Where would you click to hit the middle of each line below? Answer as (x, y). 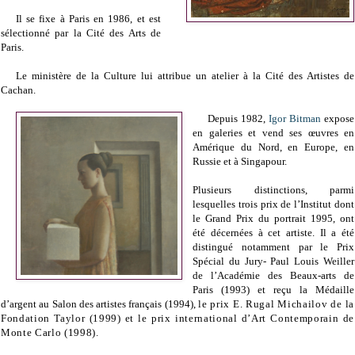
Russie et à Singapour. (240, 162)
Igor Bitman (295, 119)
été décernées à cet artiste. (256, 233)
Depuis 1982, (239, 119)
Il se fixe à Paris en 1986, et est (88, 19)
